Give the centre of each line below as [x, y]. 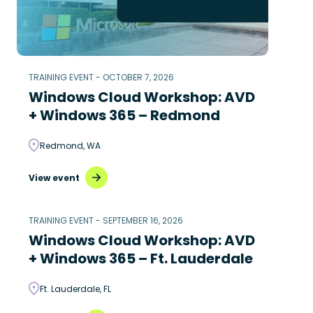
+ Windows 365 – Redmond [124, 115]
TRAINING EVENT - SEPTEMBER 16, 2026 [106, 220]
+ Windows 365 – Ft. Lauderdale [141, 259]
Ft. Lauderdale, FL [75, 289]
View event [54, 177]
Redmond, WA [70, 146]
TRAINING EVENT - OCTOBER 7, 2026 [101, 77]
